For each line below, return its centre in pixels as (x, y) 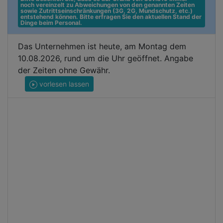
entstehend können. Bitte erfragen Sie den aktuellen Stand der (111, 17)
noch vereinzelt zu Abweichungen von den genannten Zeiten (107, 5)
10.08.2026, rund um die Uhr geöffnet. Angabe (106, 58)
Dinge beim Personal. (51, 23)
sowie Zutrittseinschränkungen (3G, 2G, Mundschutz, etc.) (106, 11)
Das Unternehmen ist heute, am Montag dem (102, 46)
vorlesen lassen (63, 84)
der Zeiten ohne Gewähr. (64, 70)
